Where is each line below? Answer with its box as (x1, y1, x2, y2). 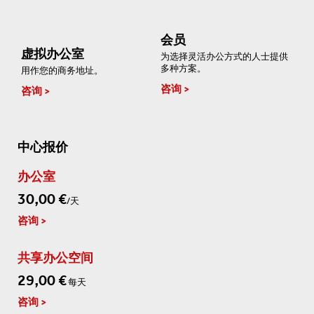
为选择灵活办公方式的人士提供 (161, 50, 288, 62)
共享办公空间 (18, 250, 93, 266)
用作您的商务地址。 (21, 65, 103, 76)
